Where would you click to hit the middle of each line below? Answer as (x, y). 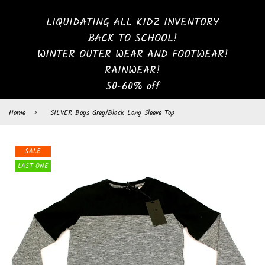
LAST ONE (33, 166)
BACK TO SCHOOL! (132, 38)
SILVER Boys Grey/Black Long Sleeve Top (112, 112)
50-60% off (132, 86)
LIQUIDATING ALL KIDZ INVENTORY (132, 22)
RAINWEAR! (132, 70)
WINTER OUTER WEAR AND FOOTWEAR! (132, 54)
